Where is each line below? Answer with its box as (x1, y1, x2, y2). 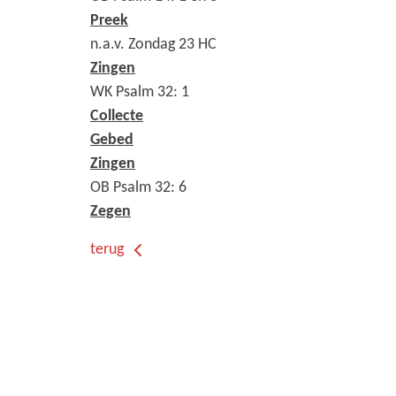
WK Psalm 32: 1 (90, 83, 189, 101)
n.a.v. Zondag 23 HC (90, 35, 217, 53)
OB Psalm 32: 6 (90, 179, 187, 196)
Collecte (90, 107, 143, 125)
